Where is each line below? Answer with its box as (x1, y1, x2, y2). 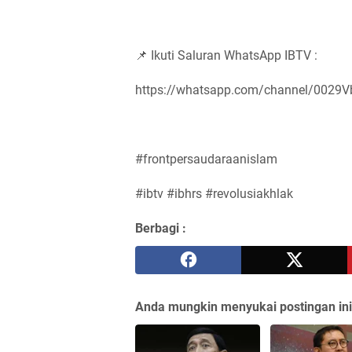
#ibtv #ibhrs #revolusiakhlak (135, 185, 293, 201)
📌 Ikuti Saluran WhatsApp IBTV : (135, 47, 317, 63)
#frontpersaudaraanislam (135, 151, 280, 167)
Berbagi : (135, 220, 186, 236)
